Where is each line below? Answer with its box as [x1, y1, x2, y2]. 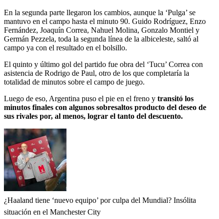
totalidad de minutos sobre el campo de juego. [4, 77, 145, 86]
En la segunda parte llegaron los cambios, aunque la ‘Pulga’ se [4, 8, 196, 17]
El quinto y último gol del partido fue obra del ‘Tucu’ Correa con [4, 60, 203, 68]
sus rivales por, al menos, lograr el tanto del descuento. [4, 111, 183, 120]
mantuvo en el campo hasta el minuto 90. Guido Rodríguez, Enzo [4, 17, 206, 25]
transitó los [155, 94, 194, 103]
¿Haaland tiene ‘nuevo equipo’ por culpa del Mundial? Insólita [4, 196, 196, 204]
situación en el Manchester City [4, 207, 101, 216]
